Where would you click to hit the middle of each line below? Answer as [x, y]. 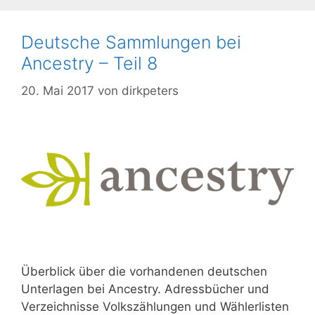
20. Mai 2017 [58, 90]
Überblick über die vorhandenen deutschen [144, 272]
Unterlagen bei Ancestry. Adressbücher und [145, 289]
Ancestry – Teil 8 [89, 64]
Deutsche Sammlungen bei [131, 43]
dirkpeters [150, 90]
